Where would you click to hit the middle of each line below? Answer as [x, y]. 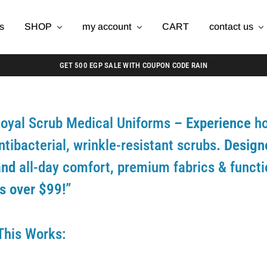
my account [107, 27]
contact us [231, 27]
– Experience [212, 123]
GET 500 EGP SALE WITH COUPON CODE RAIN [133, 65]
